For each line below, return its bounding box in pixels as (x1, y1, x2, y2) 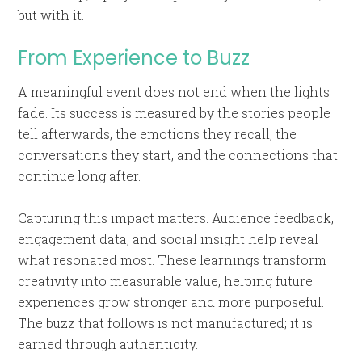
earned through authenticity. (18, 335, 199, 352)
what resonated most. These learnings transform (18, 251, 327, 268)
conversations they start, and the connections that (18, 146, 339, 163)
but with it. (18, 6, 85, 23)
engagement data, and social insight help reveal (18, 230, 319, 247)
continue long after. (18, 167, 141, 184)
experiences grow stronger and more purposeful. (18, 293, 325, 310)
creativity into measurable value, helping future (18, 272, 314, 289)
